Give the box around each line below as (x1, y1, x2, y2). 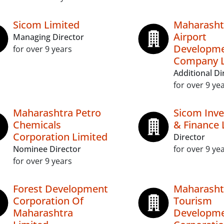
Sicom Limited (13, 18, 79, 31)
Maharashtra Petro (13, 106, 101, 119)
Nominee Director (13, 143, 81, 154)
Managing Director (13, 31, 84, 42)
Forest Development (13, 182, 108, 195)
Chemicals (13, 118, 61, 131)
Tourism (173, 194, 212, 207)
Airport (173, 30, 206, 43)
